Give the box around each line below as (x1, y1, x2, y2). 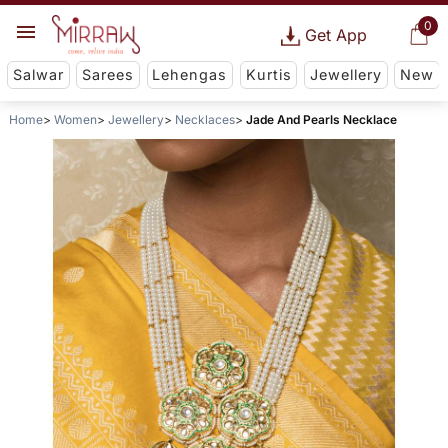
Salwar (12, 66, 64, 84)
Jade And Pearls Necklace (245, 112, 397, 128)
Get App (304, 25, 367, 45)
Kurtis (245, 66, 292, 84)
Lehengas (152, 66, 228, 84)
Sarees (82, 66, 135, 84)
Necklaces (174, 112, 235, 128)
